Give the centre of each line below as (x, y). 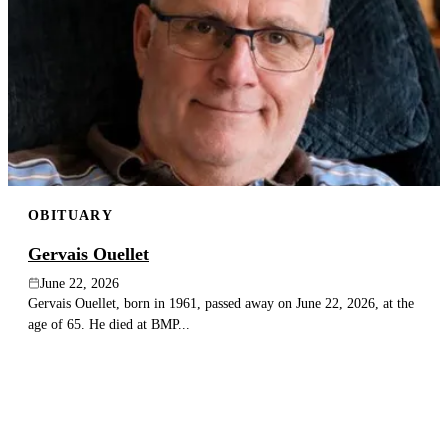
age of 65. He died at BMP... (109, 323)
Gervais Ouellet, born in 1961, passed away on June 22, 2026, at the (221, 302)
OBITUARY (71, 215)
